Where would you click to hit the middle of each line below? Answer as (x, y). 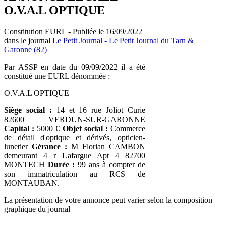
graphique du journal (37, 209)
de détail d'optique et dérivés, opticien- (75, 137)
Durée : (61, 164)
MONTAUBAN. (32, 183)
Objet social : (85, 128)
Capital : (19, 128)
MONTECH (26, 164)
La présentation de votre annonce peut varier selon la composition (108, 200)
